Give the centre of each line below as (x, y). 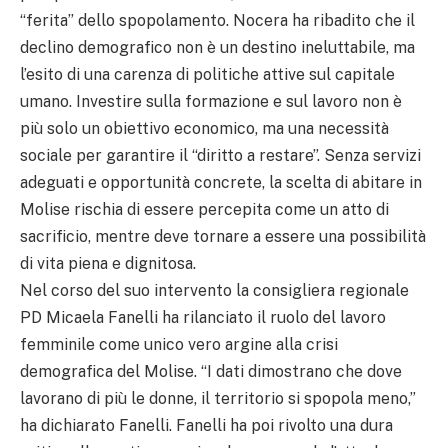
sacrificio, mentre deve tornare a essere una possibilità (223, 236)
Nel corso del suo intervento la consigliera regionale (214, 290)
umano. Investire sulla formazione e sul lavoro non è (211, 101)
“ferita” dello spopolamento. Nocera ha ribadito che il (217, 20)
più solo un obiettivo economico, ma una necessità (204, 128)
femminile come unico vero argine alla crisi (179, 344)
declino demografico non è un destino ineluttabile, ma (217, 47)
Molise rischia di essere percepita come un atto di (204, 209)
